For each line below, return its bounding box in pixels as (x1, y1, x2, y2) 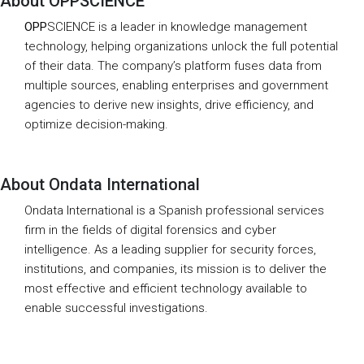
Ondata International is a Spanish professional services (24, 202, 324, 218)
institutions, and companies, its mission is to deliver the (24, 261, 327, 276)
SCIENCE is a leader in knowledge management (47, 19, 307, 34)
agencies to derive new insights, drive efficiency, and (24, 97, 314, 112)
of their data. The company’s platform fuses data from (24, 58, 322, 73)
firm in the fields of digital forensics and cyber (24, 222, 276, 237)
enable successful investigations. (24, 300, 208, 315)
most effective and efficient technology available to (24, 280, 307, 296)
